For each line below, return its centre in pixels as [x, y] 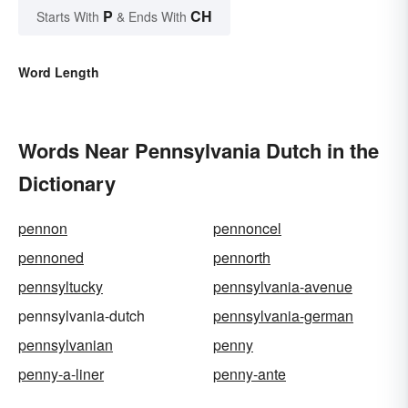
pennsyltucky [61, 287]
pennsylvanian [66, 345]
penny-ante [250, 374]
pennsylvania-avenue [283, 287]
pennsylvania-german [283, 316]
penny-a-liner [61, 374]
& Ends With [152, 17]
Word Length [59, 72]
